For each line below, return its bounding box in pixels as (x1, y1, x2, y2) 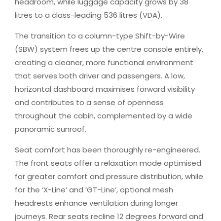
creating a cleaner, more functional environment (15, 57, 193, 68)
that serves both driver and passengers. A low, (15, 71, 185, 81)
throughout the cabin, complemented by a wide (15, 110, 192, 121)
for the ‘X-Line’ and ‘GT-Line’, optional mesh (15, 184, 173, 195)
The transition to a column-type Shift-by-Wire (15, 31, 185, 41)
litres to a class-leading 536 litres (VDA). (15, 10, 162, 20)
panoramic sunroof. (15, 124, 86, 134)
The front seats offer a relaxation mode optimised (15, 158, 201, 168)
